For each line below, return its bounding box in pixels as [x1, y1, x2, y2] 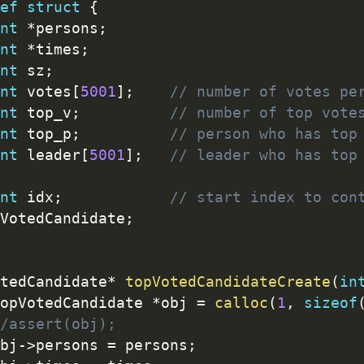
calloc [214, 294, 268, 311]
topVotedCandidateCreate [124, 273, 331, 290]
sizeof [303, 294, 357, 311]
